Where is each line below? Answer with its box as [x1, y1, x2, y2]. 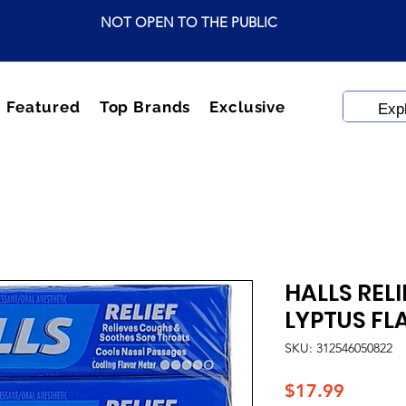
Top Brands [99, 97, 191, 116]
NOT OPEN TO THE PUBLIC [100, 14, 277, 31]
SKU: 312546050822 [285, 340, 392, 357]
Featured [5, 97, 81, 116]
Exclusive [209, 97, 285, 116]
